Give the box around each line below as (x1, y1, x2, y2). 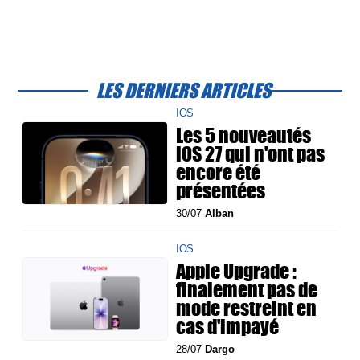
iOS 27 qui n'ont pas (176, 139, 325, 169)
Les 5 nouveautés (176, 121, 312, 150)
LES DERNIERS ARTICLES (96, 76, 272, 105)
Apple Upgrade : (176, 256, 297, 286)
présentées (176, 176, 266, 206)
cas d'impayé (176, 312, 280, 342)
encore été (176, 157, 261, 187)
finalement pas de (176, 275, 318, 305)
